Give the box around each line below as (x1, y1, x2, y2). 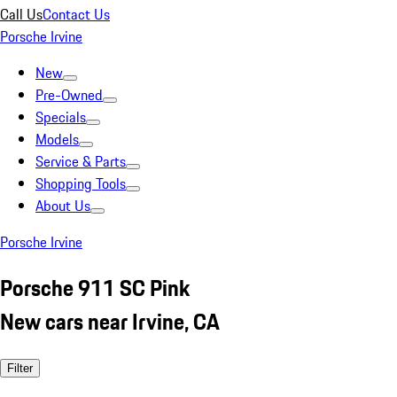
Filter (7, 361, 33, 375)
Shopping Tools (35, 173, 126, 194)
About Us (35, 195, 90, 216)
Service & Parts (35, 151, 126, 172)
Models (35, 128, 79, 150)
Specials (35, 106, 86, 128)
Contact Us (43, 4, 110, 25)
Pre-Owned (35, 84, 103, 105)
